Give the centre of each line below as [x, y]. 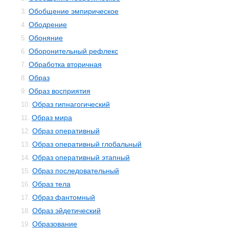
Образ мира [52, 118]
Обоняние [46, 38]
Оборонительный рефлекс [73, 51]
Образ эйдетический [66, 211]
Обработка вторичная [65, 64]
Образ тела [51, 184]
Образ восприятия [60, 91]
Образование [55, 224]
